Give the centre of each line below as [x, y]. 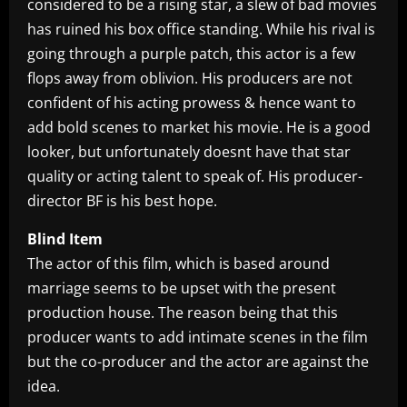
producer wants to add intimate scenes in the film [198, 338]
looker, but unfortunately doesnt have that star [189, 152]
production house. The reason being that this [183, 313]
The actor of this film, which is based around [179, 264]
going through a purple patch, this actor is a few [191, 54]
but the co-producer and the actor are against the [198, 362]
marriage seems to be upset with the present [182, 288]
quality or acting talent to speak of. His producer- [195, 177]
